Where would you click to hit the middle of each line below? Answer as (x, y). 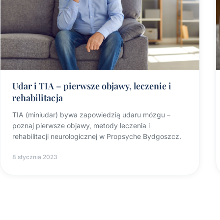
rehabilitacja (38, 97)
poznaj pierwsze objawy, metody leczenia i (81, 125)
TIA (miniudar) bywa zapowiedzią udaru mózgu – (91, 114)
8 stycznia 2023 (35, 157)
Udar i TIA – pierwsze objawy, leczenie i (92, 86)
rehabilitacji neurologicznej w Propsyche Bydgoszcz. (97, 136)
